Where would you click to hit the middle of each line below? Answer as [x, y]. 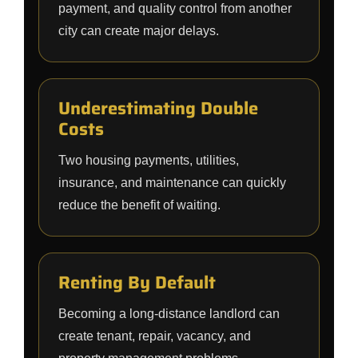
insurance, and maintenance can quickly [172, 183]
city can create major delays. [139, 31]
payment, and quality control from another [175, 8]
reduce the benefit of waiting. [139, 205]
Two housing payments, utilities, [149, 160]
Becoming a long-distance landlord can [169, 314]
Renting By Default [137, 282]
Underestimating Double [158, 108]
